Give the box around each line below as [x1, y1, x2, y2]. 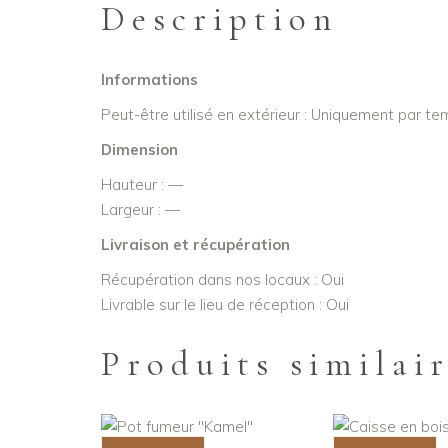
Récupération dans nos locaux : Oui [100, 270, 344, 290]
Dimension [100, 140, 178, 160]
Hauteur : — [100, 175, 183, 195]
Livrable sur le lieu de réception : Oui [100, 295, 349, 315]
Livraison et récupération [100, 235, 290, 255]
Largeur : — [100, 200, 180, 220]
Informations [100, 70, 198, 90]
